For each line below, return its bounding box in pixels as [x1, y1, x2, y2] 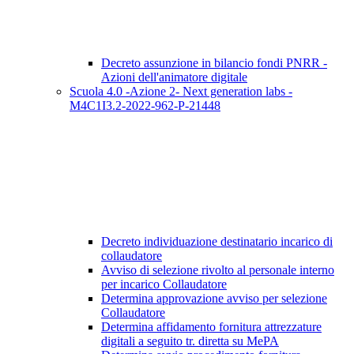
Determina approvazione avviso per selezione [101, 292, 327, 306]
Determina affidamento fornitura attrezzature [101, 320, 322, 334]
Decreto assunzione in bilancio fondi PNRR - [101, 56, 327, 70]
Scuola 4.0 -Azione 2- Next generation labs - [70, 85, 292, 99]
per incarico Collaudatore [101, 277, 227, 292]
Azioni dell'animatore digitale [101, 70, 247, 85]
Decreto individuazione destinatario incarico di [101, 235, 333, 249]
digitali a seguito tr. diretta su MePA [101, 334, 279, 348]
